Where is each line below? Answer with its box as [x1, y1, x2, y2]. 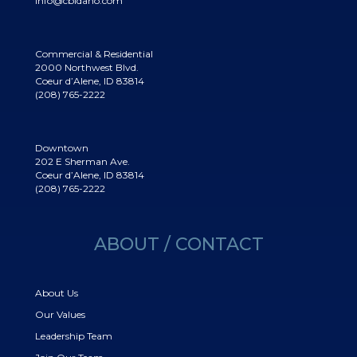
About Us [35, 286, 78, 299]
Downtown [35, 141, 88, 154]
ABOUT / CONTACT [93, 233, 264, 255]
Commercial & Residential [35, 47, 153, 60]
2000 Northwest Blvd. [35, 61, 139, 73]
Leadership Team [35, 329, 112, 342]
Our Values [35, 308, 85, 320]
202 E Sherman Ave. [35, 155, 130, 167]
